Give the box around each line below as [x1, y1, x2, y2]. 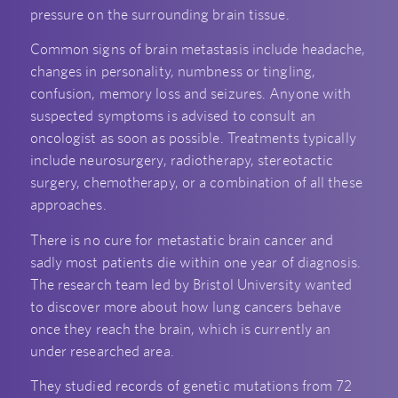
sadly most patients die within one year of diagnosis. [29, 252, 361, 271]
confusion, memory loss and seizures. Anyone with [29, 84, 352, 103]
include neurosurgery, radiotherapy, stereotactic [29, 151, 334, 170]
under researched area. [29, 341, 176, 360]
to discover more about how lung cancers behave [29, 297, 342, 315]
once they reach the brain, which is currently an [29, 319, 331, 338]
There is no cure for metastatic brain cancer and [29, 230, 334, 249]
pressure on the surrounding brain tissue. [29, 4, 290, 23]
